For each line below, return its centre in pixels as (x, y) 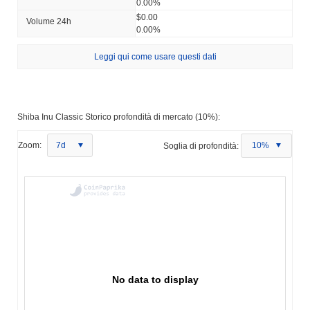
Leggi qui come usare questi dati (155, 57)
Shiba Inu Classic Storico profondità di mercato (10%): (119, 117)
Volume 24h (49, 22)
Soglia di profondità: (201, 146)
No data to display (155, 280)
